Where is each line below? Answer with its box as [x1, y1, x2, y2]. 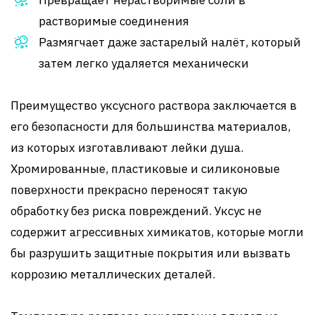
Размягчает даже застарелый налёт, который [39, 34, 301, 50]
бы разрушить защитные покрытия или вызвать [11, 245, 290, 261]
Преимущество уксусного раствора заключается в [11, 98, 297, 113]
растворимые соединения [39, 13, 189, 29]
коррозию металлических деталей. [11, 266, 215, 282]
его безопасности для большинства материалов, [11, 119, 290, 134]
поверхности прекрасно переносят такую [11, 182, 247, 198]
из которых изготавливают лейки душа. [11, 140, 243, 155]
